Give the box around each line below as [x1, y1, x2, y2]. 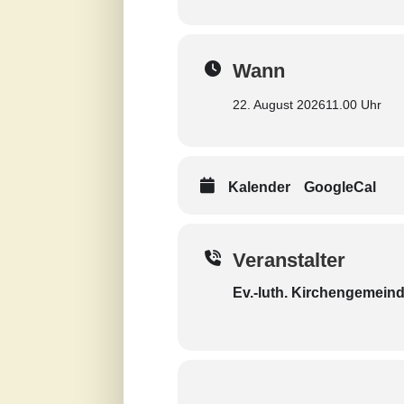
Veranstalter [233, 249, 345, 271]
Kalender [228, 179, 290, 195]
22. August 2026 [233, 97, 326, 112]
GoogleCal [304, 179, 376, 195]
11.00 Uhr [326, 97, 381, 112]
